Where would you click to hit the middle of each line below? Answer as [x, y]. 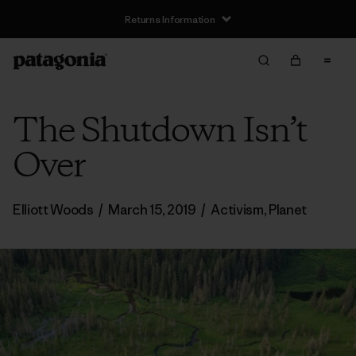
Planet [288, 210]
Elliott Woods [54, 210]
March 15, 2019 [152, 210]
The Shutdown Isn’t [160, 132]
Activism [237, 210]
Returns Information [170, 19]
